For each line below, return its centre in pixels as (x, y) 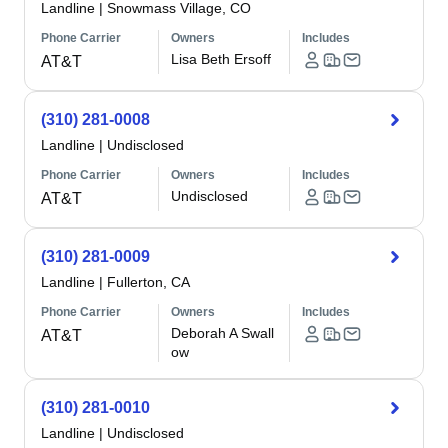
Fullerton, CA (148, 282)
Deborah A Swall (223, 333)
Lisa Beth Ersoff (221, 59)
